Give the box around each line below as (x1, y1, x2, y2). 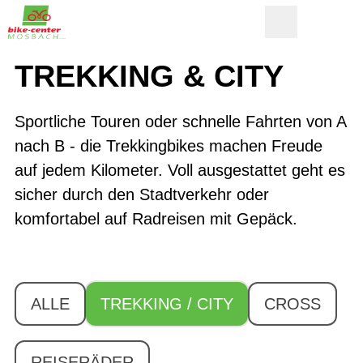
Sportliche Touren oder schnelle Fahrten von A (15, 113, 346, 130)
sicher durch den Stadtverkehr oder (15, 186, 269, 203)
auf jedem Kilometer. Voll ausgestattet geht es (15, 161, 345, 179)
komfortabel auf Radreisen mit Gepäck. (15, 210, 297, 228)
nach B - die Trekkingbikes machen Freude (15, 137, 322, 155)
